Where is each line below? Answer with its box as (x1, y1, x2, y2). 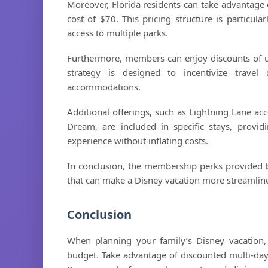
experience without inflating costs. (67, 135, 208, 147)
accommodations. (67, 81, 141, 93)
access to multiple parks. (67, 27, 168, 39)
